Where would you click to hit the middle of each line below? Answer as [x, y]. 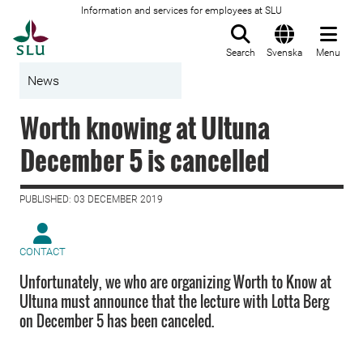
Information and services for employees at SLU [181, 11]
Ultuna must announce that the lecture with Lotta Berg [174, 301]
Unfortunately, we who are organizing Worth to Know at [175, 282]
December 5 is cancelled [145, 160]
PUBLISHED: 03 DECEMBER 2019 [91, 199]
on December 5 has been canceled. [117, 321]
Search [241, 53]
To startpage [89, 28]
